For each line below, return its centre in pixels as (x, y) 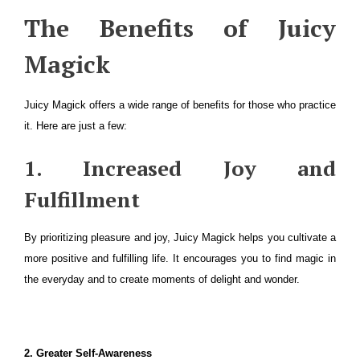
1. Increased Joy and (180, 168)
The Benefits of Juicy (180, 28)
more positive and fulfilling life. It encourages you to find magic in (180, 258)
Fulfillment (82, 199)
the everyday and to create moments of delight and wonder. (162, 279)
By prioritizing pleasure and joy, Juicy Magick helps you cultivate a (180, 237)
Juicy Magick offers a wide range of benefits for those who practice (180, 105)
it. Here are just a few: (76, 126)
